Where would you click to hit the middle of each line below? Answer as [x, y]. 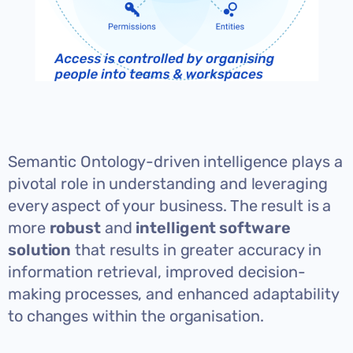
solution [40, 249]
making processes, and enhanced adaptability [173, 294]
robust [75, 227]
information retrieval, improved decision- [157, 271]
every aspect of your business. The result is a [170, 205]
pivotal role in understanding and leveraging [168, 183]
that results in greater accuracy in [196, 249]
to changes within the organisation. [136, 316]
